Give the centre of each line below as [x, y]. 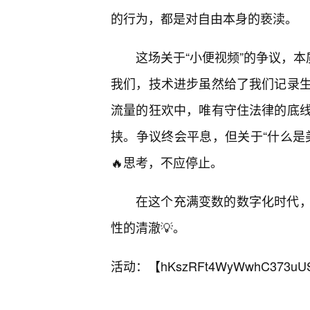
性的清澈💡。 [148, 227]
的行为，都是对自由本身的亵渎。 [204, 18]
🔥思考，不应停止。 [167, 162]
